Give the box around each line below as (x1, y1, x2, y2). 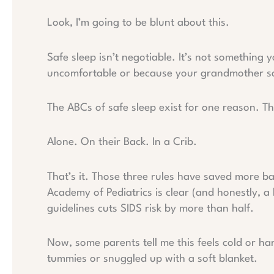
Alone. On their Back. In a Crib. (47, 137, 197, 148)
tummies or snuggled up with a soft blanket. (47, 254, 257, 265)
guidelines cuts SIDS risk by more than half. (47, 203, 254, 214)
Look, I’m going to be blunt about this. (47, 18, 229, 29)
